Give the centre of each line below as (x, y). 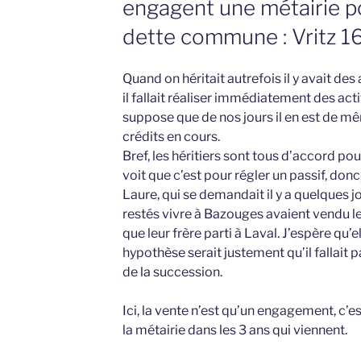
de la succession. (172, 272)
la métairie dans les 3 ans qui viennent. (234, 330)
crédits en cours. (171, 137)
